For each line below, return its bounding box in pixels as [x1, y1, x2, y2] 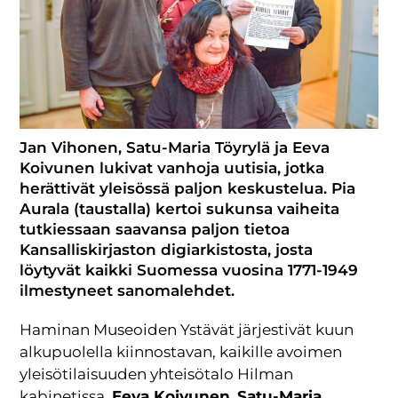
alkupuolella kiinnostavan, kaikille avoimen [20, 342, 343, 361]
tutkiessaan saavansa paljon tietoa [20, 219, 291, 238]
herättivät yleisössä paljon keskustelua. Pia [20, 179, 356, 197]
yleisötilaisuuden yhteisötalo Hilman [20, 364, 294, 383]
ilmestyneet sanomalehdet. [20, 281, 235, 299]
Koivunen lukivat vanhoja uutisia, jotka [20, 158, 325, 177]
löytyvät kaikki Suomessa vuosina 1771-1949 [20, 260, 359, 279]
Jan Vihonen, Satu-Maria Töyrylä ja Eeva [20, 138, 330, 156]
